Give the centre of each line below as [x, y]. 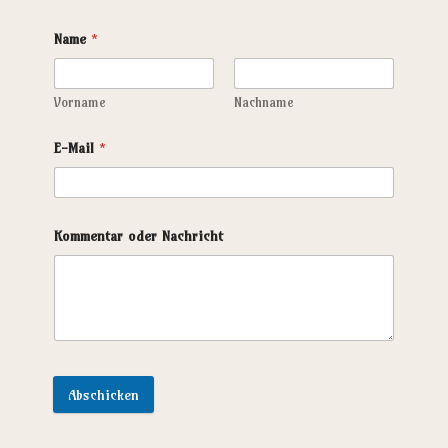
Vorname [79, 101]
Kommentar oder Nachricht [138, 235]
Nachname [264, 101]
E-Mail [76, 147]
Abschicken [103, 394]
